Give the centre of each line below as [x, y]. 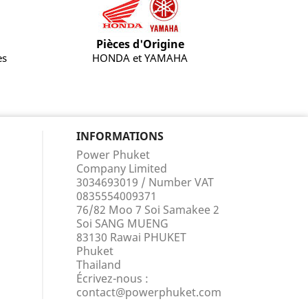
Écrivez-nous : [112, 278]
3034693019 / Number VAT [145, 182]
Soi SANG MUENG [122, 223]
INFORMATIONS [120, 136]
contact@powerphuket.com [149, 292]
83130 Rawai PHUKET [131, 237]
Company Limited [122, 168]
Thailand [99, 265]
